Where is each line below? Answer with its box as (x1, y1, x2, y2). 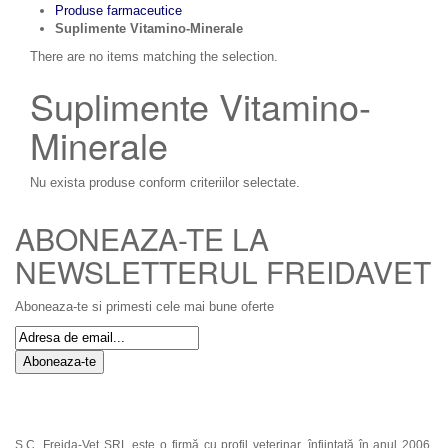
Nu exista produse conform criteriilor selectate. (30, 175, 300, 191)
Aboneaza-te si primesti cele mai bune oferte (15, 299, 274, 315)
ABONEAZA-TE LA (15, 217, 269, 261)
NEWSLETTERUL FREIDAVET (15, 250, 431, 294)
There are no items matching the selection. (30, 49, 278, 65)
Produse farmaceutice (55, 3, 182, 19)
